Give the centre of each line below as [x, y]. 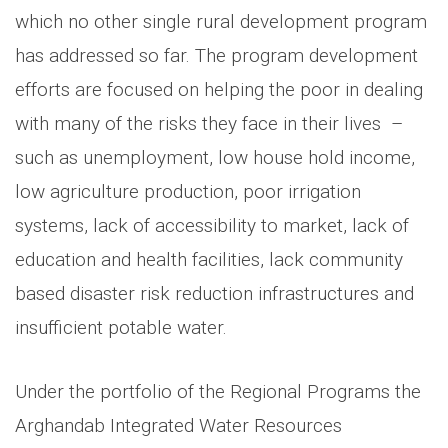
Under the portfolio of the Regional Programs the [218, 391]
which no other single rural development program [221, 21]
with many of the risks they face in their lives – [209, 123]
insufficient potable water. [121, 327]
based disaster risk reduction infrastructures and [214, 293]
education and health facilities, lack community [209, 259]
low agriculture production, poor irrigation [188, 191]
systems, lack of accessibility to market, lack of [212, 225]
